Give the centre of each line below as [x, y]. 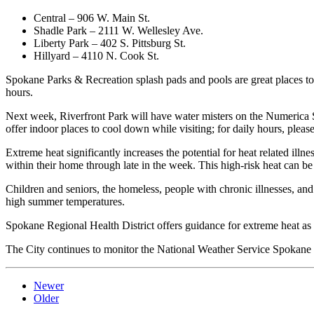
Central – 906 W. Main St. [92, 18]
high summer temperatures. [65, 201]
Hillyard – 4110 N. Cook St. [96, 55]
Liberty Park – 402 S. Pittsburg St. [110, 43]
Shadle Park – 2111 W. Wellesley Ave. [118, 30]
